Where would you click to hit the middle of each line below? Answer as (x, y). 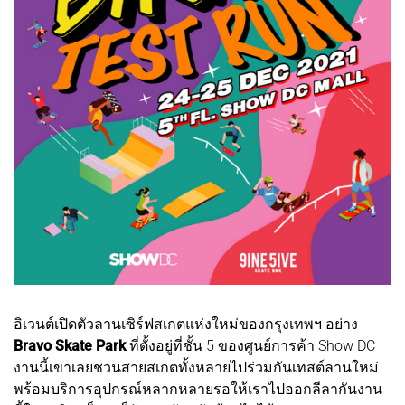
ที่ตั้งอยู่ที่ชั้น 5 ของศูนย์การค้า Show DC (252, 345)
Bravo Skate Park (71, 345)
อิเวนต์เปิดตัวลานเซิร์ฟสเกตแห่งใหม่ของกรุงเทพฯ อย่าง (186, 324)
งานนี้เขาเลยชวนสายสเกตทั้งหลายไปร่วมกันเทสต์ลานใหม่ (196, 367)
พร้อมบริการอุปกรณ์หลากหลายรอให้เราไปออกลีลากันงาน (198, 389)
